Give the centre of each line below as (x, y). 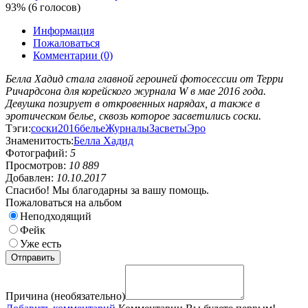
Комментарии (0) (73, 55)
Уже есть (41, 243)
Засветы (168, 128)
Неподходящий (56, 216)
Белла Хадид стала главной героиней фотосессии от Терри (144, 78)
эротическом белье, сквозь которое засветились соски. (133, 115)
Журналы (127, 128)
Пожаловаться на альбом (64, 202)
